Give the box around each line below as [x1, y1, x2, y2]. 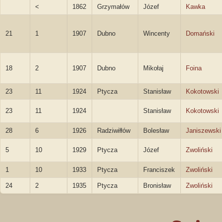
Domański [186, 30, 215, 37]
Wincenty [143, 30, 170, 37]
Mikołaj [143, 64, 164, 72]
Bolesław [143, 127, 169, 134]
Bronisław [143, 182, 171, 189]
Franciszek [143, 166, 175, 173]
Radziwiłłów [97, 127, 130, 134]
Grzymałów [97, 3, 129, 10]
